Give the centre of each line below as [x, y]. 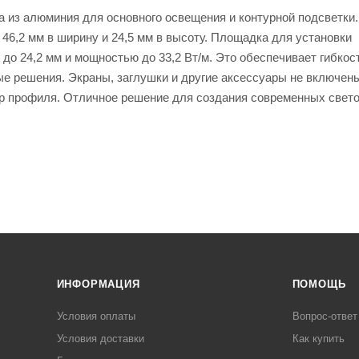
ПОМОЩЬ [319, 284]
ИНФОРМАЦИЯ [98, 284]
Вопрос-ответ [325, 316]
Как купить [318, 339]
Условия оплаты [96, 316]
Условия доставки [100, 339]
